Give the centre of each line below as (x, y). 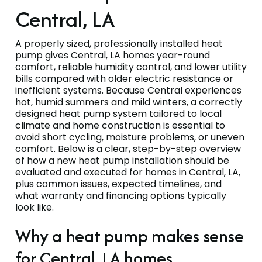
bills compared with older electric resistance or (124, 78)
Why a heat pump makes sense (130, 236)
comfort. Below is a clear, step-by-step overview (128, 149)
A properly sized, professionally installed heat (119, 43)
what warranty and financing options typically (121, 195)
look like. (35, 207)
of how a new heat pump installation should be (122, 160)
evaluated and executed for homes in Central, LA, (128, 172)
